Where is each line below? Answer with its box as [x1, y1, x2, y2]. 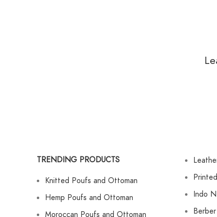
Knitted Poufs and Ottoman [45, 175, 138, 186]
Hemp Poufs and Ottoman [45, 192, 133, 203]
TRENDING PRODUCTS [37, 154, 120, 165]
